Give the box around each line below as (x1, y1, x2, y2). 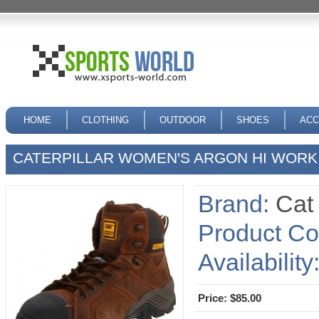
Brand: (198, 190, 269, 217)
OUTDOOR (159, 115, 206, 125)
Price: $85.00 (198, 292, 261, 304)
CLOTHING (82, 115, 129, 125)
